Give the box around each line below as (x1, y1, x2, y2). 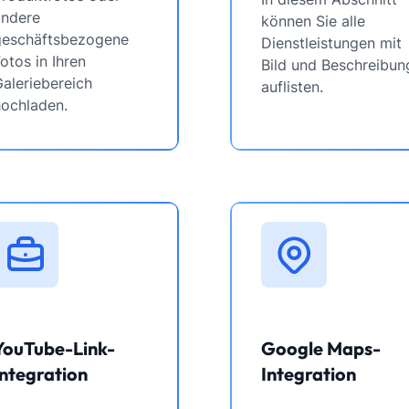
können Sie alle (261, 12, 365, 30)
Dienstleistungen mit (261, 34, 402, 52)
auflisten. (261, 78, 323, 96)
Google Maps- (261, 337, 381, 360)
